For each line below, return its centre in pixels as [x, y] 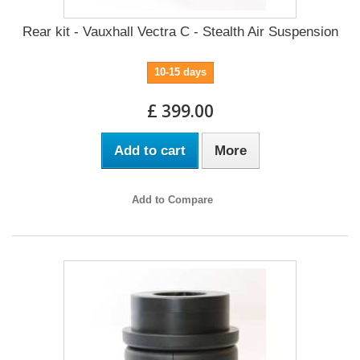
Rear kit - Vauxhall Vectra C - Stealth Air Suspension [180, 31]
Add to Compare [172, 199]
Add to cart [149, 150]
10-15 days [180, 72]
